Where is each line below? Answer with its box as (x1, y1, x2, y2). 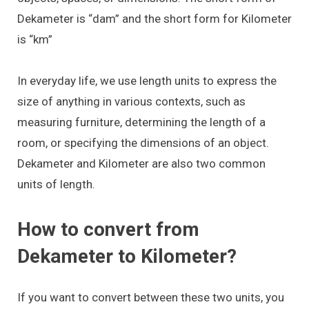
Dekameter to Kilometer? (17, 244, 237, 268)
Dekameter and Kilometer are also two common (17, 157, 266, 171)
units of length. (17, 177, 95, 192)
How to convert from (17, 217, 199, 241)
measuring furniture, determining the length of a (17, 115, 266, 130)
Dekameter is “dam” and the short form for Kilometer (17, 11, 292, 26)
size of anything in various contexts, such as (17, 94, 246, 109)
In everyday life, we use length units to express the (17, 74, 277, 88)
